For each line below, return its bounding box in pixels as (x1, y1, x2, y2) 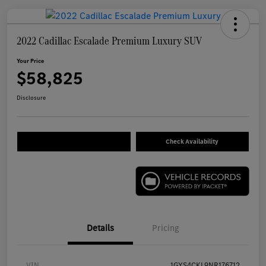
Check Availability (166, 137, 219, 147)
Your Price (17, 57, 44, 65)
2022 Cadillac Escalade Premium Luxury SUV (17, 33, 202, 49)
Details (87, 221, 114, 234)
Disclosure (17, 94, 46, 102)
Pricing (152, 221, 179, 234)
